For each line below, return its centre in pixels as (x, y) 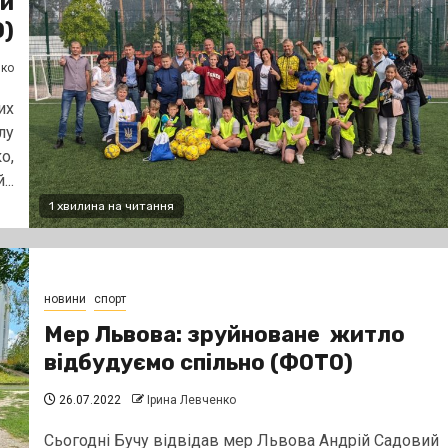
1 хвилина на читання (111, 206)
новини (64, 298)
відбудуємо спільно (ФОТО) (198, 362)
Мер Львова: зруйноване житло (224, 334)
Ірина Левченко (191, 399)
